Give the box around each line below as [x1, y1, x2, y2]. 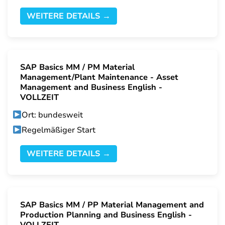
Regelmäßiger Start [22, 125, 96, 136]
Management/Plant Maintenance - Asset [20, 72, 178, 83]
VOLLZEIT [20, 92, 61, 103]
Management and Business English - [20, 82, 162, 93]
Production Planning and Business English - [20, 209, 192, 221]
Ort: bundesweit [22, 109, 83, 121]
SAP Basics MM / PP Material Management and [20, 199, 204, 211]
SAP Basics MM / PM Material [20, 62, 135, 73]
